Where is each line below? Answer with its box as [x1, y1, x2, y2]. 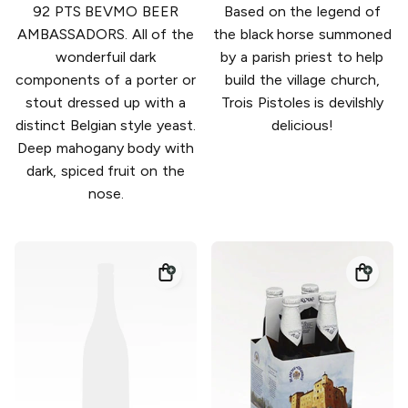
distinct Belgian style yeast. [15, 117, 197, 135]
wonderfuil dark [55, 48, 157, 66]
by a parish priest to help [220, 48, 384, 66]
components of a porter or [15, 71, 196, 89]
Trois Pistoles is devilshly [220, 94, 384, 112]
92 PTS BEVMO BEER [32, 3, 179, 21]
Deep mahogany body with [16, 139, 195, 158]
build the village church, [225, 71, 380, 89]
